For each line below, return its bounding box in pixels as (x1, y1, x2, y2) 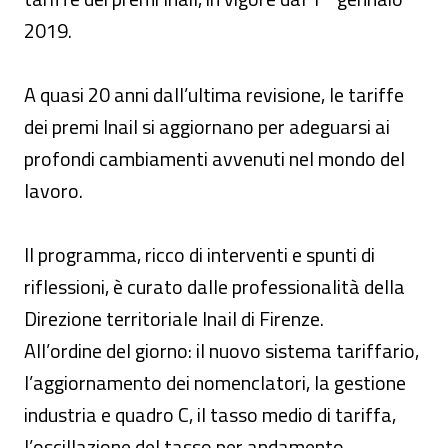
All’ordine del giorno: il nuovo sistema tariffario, (24, 335, 419, 366)
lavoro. (24, 175, 83, 206)
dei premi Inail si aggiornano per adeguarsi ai (24, 111, 390, 142)
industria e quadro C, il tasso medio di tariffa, (24, 399, 396, 430)
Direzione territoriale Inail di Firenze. (24, 303, 324, 334)
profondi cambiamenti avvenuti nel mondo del (24, 143, 405, 174)
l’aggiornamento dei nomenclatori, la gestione (24, 367, 406, 398)
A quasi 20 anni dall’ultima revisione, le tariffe (24, 79, 404, 110)
